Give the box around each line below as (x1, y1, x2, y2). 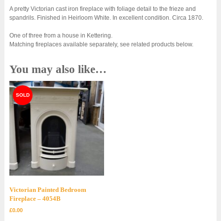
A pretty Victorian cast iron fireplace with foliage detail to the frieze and (9, 5, 196, 12)
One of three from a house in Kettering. (9, 32, 112, 39)
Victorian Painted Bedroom (9, 185, 86, 193)
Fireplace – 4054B (9, 194, 61, 202)
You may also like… (9, 63, 107, 75)
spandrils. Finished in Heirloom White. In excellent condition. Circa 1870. (9, 14, 203, 21)
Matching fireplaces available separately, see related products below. (9, 40, 193, 48)
